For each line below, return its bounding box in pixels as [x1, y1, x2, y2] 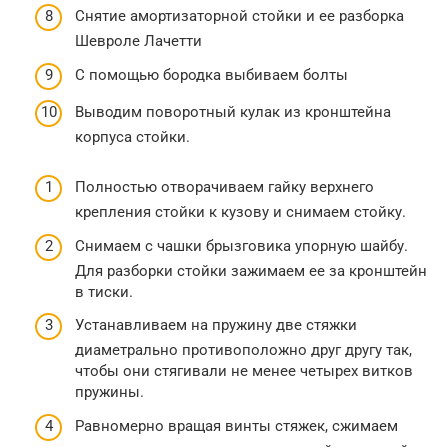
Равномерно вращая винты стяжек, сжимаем [75, 416, 398, 435]
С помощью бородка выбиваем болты [75, 65, 348, 84]
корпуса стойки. [75, 128, 190, 147]
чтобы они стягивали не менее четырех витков [75, 362, 413, 381]
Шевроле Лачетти [75, 32, 202, 51]
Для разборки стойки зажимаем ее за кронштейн [75, 261, 427, 280]
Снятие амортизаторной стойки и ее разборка [75, 7, 404, 26]
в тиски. [75, 282, 133, 301]
